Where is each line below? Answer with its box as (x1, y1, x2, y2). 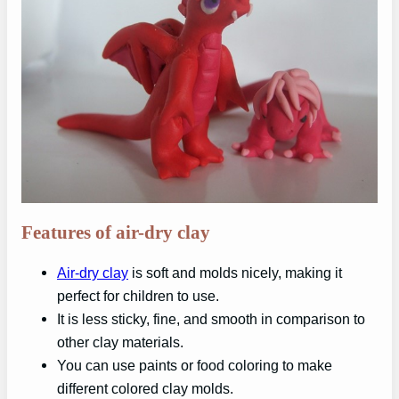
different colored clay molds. (57, 380, 233, 397)
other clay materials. (57, 334, 183, 351)
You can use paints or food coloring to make (57, 357, 332, 374)
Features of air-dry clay (21, 222, 210, 242)
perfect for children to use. (57, 288, 219, 305)
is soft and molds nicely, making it (128, 265, 342, 281)
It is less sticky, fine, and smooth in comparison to (57, 311, 365, 328)
